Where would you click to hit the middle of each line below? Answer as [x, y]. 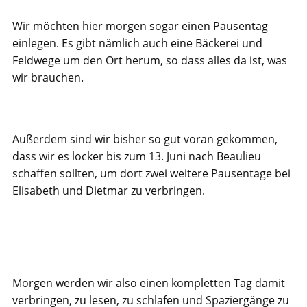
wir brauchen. [48, 77]
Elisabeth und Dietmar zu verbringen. [109, 191]
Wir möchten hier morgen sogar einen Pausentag [140, 26]
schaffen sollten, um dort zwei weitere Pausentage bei [151, 173]
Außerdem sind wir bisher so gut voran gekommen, [145, 139]
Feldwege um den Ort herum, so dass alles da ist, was [150, 60]
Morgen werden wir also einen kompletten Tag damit [149, 283]
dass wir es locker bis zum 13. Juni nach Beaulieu [137, 156]
